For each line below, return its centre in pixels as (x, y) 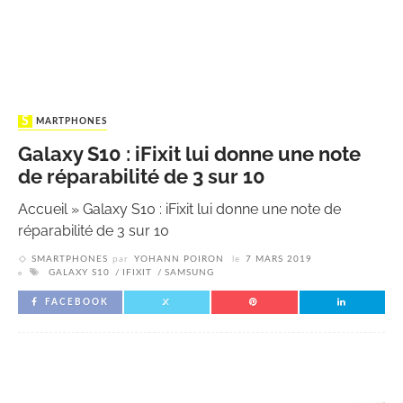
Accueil (43, 210)
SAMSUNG (189, 273)
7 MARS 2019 (279, 260)
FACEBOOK (77, 303)
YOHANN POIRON (179, 260)
